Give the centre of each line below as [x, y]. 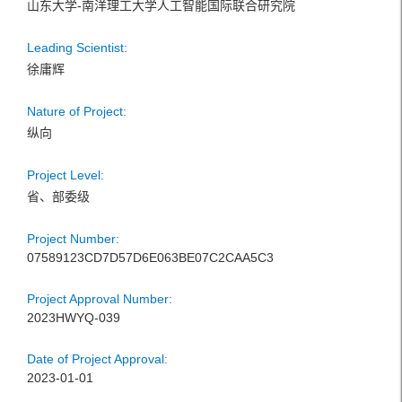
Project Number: [73, 239]
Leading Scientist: [77, 48]
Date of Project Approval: [97, 359]
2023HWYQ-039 [74, 318]
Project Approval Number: [100, 299]
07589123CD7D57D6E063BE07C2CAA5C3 [150, 258]
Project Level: [66, 175]
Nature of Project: [77, 111]
